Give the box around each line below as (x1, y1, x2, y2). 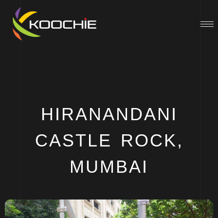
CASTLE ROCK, (35, 130, 183, 151)
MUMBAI (70, 157, 148, 177)
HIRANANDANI (40, 104, 178, 125)
